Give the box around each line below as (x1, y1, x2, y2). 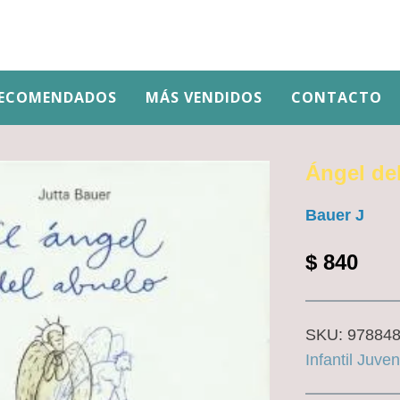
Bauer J (304, 206, 364, 224)
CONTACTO (291, 87, 382, 107)
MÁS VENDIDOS (146, 87, 262, 107)
